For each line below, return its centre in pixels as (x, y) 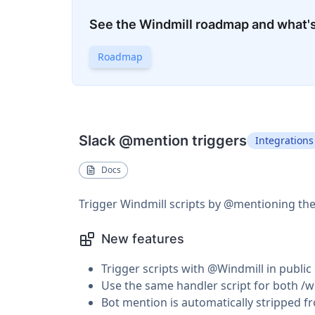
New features (143, 239)
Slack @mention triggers (163, 141)
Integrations (284, 140)
